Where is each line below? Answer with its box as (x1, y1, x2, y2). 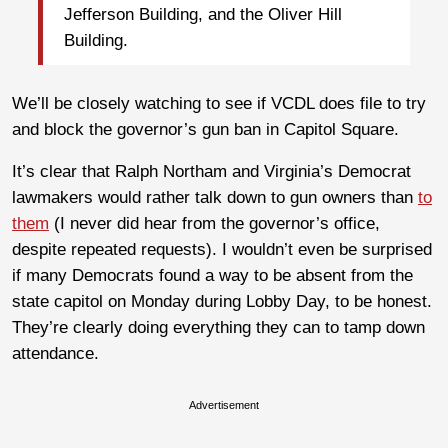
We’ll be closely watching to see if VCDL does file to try (12, 93, 426, 113)
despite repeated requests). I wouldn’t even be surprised (12, 239, 432, 259)
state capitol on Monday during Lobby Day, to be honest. (12, 291, 432, 311)
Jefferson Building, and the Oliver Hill (64, 5, 342, 25)
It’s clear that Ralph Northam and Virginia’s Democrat (12, 161, 411, 181)
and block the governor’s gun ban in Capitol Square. (12, 119, 399, 139)
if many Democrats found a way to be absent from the (12, 265, 413, 285)
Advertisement (189, 398, 259, 411)
